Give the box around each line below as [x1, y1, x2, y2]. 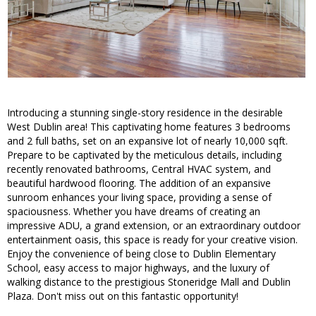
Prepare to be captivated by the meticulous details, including [7, 148, 281, 162]
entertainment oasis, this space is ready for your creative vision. [7, 233, 298, 247]
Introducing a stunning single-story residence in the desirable [7, 106, 283, 120]
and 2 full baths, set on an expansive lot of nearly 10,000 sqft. [7, 134, 288, 148]
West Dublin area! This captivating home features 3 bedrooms [7, 120, 291, 134]
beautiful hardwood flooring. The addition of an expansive [7, 176, 271, 190]
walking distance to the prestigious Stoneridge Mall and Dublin [7, 275, 291, 289]
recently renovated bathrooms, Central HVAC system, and [7, 162, 271, 176]
